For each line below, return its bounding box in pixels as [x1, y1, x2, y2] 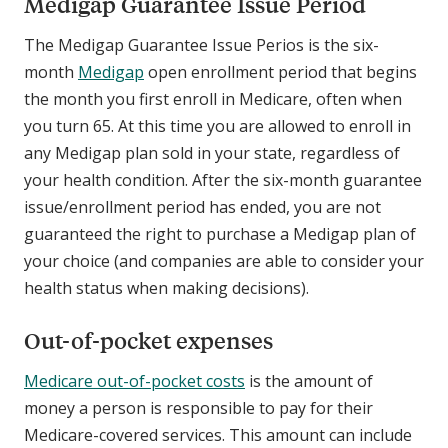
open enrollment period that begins [144, 61, 417, 84]
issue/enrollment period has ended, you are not [24, 196, 381, 219]
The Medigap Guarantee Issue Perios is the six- [24, 34, 379, 57]
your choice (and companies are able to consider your [24, 250, 424, 273]
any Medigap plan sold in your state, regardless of [24, 142, 400, 165]
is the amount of [245, 370, 373, 393]
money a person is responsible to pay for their [24, 397, 373, 420]
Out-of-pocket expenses [24, 326, 278, 356]
